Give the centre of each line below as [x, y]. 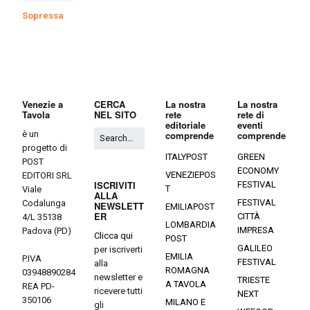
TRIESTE [253, 280]
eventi [250, 125]
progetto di [45, 147]
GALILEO [255, 248]
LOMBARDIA [191, 224]
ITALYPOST [186, 156]
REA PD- [38, 286]
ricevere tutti [118, 291]
